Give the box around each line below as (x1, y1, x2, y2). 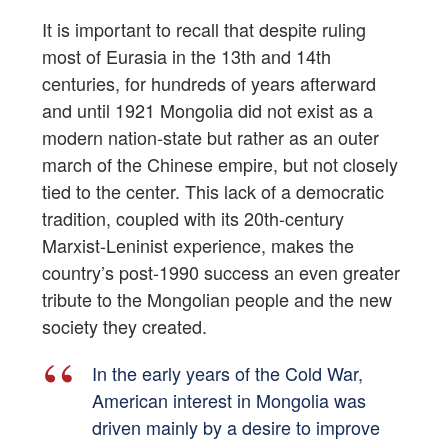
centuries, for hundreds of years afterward (42, 70, 376, 97)
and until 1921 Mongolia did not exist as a (42, 97, 373, 124)
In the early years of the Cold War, (92, 360, 363, 387)
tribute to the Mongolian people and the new (42, 286, 392, 313)
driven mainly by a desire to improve (92, 414, 380, 441)
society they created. (42, 313, 207, 340)
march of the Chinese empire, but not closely (42, 151, 398, 178)
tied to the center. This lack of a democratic (42, 178, 384, 205)
